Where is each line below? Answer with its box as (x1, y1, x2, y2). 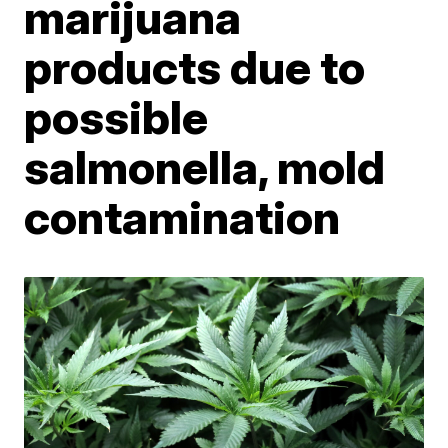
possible (24, 89, 209, 145)
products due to (24, 39, 366, 95)
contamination (24, 189, 341, 245)
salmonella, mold (24, 139, 386, 195)
